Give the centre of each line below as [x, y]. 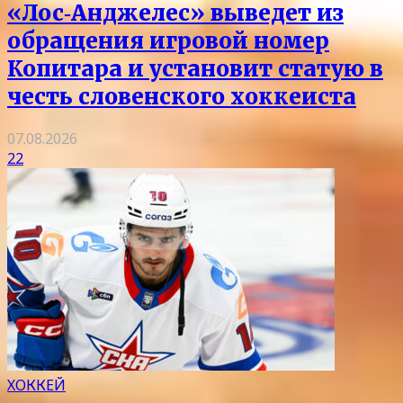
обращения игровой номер [168, 40]
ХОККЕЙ [36, 385]
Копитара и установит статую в [195, 68]
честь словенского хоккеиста [182, 96]
